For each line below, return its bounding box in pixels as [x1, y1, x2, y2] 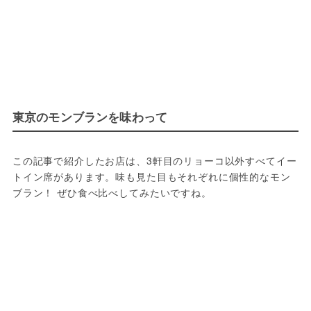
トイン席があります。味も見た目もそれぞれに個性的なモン [12, 169, 291, 184]
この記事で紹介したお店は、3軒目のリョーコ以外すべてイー [12, 153, 297, 168]
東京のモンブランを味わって [12, 108, 168, 126]
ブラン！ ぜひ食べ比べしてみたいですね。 [12, 185, 212, 200]
